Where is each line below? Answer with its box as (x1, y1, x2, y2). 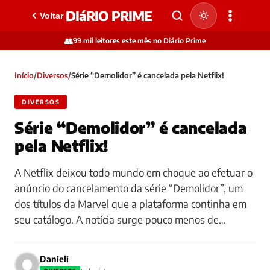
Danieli (40, 253, 69, 264)
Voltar (40, 11, 63, 20)
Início (14, 71, 34, 80)
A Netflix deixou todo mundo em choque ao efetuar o (14, 166, 253, 179)
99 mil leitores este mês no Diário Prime (73, 36, 206, 45)
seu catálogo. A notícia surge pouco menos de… (14, 213, 225, 226)
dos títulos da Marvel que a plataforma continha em (14, 197, 246, 210)
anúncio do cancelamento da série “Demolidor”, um (14, 181, 243, 195)
